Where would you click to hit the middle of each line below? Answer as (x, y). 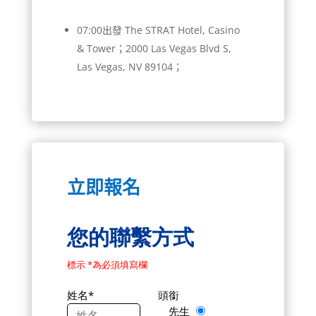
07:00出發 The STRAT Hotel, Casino (158, 30)
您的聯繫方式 (130, 236)
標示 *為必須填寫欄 (107, 264)
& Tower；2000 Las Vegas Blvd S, (154, 48)
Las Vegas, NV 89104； (129, 66)
